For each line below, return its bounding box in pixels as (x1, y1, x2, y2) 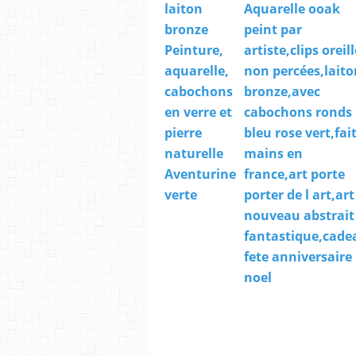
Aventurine (164, 165, 236, 184)
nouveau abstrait (244, 207, 354, 225)
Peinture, (164, 41, 223, 60)
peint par (244, 21, 302, 39)
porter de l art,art (244, 186, 354, 204)
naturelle (164, 145, 223, 163)
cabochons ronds (244, 103, 352, 122)
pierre (164, 124, 202, 142)
